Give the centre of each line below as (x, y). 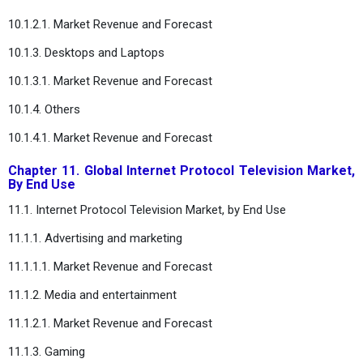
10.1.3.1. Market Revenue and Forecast (110, 81)
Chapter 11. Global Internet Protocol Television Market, (181, 170)
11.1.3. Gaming (47, 351)
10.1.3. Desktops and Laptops (86, 52)
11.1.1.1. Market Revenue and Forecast (110, 266)
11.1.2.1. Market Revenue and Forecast (110, 323)
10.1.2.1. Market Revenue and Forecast (110, 24)
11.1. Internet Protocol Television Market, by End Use (147, 209)
